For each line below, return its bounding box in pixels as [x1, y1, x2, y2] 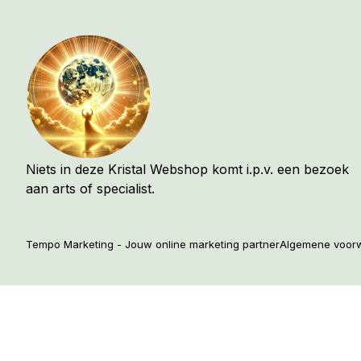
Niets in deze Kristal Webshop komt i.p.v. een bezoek [26, 160, 349, 177]
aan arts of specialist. [26, 180, 155, 197]
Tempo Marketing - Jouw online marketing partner [26, 237, 280, 251]
